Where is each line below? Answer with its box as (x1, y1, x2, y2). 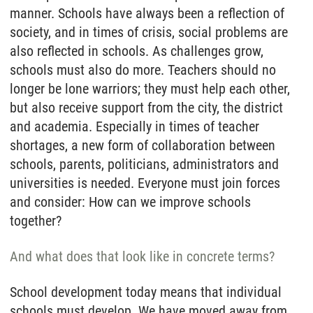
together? (10, 212, 61, 229)
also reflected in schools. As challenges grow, (10, 42, 263, 59)
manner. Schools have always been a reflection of (10, 4, 284, 22)
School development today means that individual (10, 283, 282, 300)
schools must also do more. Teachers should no (10, 61, 276, 78)
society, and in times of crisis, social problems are (10, 23, 288, 41)
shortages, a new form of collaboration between (10, 136, 275, 154)
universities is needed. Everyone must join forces (10, 174, 280, 191)
